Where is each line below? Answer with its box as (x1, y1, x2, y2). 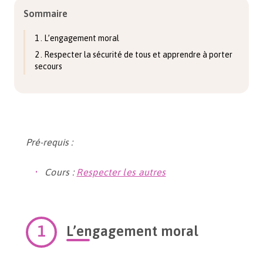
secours (35, 62, 62, 71)
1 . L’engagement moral (35, 33, 119, 43)
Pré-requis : (26, 137, 73, 147)
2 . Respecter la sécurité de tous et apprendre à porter (35, 50, 232, 59)
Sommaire (23, 8, 68, 19)
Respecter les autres (76, 167, 166, 177)
